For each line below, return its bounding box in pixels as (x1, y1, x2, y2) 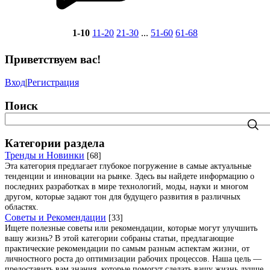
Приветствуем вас (5, 52, 97, 66)
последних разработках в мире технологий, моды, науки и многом (5, 181, 248, 191)
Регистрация (27, 77, 79, 88)
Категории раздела (5, 136, 105, 149)
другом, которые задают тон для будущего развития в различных (5, 191, 240, 201)
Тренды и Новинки (5, 149, 84, 160)
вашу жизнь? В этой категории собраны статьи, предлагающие (5, 233, 234, 243)
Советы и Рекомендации (5, 212, 106, 222)
